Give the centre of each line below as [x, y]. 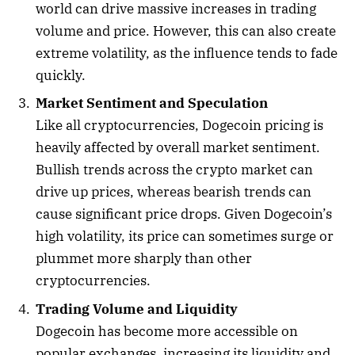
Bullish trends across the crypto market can [174, 170]
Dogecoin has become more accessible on [167, 331]
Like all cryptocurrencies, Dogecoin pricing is [179, 126]
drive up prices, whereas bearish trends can [174, 192]
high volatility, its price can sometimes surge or [185, 237]
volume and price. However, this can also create [186, 31]
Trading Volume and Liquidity [137, 309]
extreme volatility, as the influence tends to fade [187, 53]
